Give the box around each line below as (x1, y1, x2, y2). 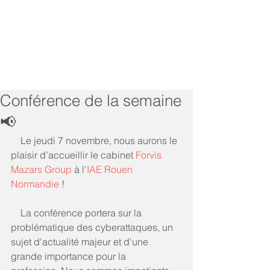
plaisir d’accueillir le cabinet (11, 149, 136, 161)
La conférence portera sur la (11, 207, 20, 219)
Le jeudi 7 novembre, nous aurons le (11, 134, 20, 146)
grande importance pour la (11, 250, 128, 262)
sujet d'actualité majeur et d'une (11, 236, 151, 248)
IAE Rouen (87, 163, 135, 175)
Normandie (11, 178, 59, 190)
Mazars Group (11, 163, 72, 175)
